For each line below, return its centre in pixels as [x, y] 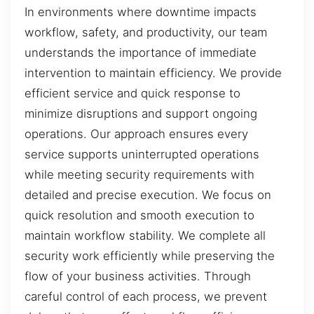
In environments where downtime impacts [141, 12]
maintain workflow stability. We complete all [145, 236]
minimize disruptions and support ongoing [141, 114]
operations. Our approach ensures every [136, 134]
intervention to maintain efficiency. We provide [153, 73]
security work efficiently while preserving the [150, 256]
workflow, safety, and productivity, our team [146, 33]
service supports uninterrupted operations [142, 155]
